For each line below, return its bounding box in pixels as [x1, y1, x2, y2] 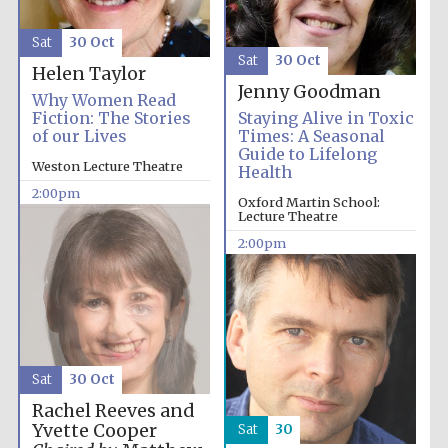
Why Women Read [31, 90, 176, 111]
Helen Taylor [31, 63, 146, 86]
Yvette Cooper [31, 420, 157, 443]
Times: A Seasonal [237, 126, 385, 147]
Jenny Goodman [237, 81, 381, 104]
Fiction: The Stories [31, 108, 191, 129]
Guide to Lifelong [237, 144, 377, 165]
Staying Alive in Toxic [237, 108, 414, 129]
